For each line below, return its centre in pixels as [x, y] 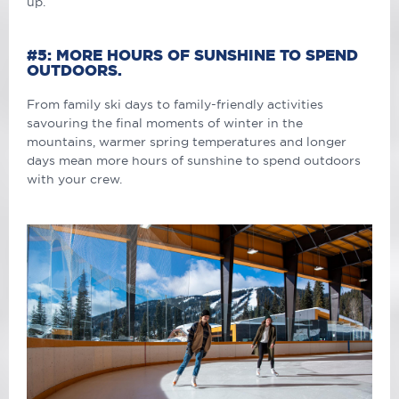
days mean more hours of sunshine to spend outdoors [194, 160]
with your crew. [74, 179]
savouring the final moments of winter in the [165, 122]
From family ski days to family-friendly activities [175, 104]
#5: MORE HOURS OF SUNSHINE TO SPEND [192, 54]
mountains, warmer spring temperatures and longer [187, 141]
